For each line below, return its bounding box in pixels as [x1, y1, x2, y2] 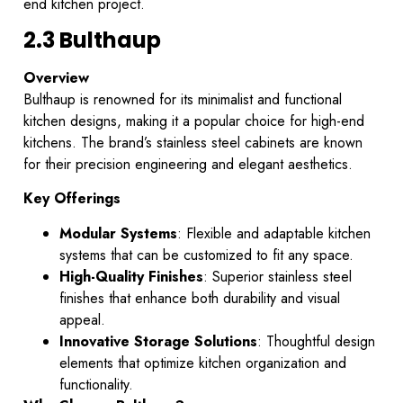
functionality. [59, 373, 133, 395]
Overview [23, 67, 89, 89]
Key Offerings [23, 188, 121, 210]
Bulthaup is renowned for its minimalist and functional [23, 89, 342, 111]
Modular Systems [59, 222, 177, 244]
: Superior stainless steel [203, 265, 352, 287]
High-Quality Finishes [59, 265, 203, 287]
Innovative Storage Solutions [59, 330, 257, 352]
